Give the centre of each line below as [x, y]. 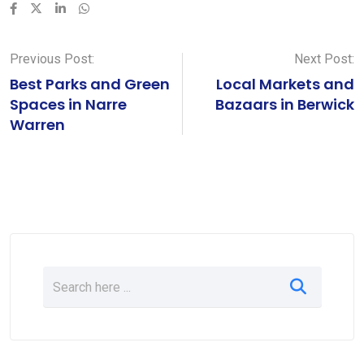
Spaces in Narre [68, 104]
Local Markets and [285, 84]
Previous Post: [52, 59]
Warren [37, 125]
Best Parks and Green [90, 84]
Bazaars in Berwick [285, 104]
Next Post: [324, 59]
